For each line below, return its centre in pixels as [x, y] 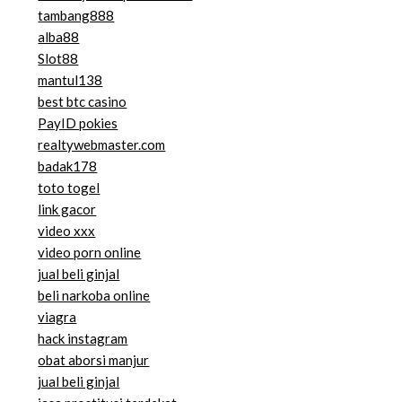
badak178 [68, 166]
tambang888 [76, 16]
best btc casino [83, 102]
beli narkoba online [94, 296]
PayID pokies [78, 123]
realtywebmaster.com [102, 145]
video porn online [90, 253]
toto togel [69, 188]
